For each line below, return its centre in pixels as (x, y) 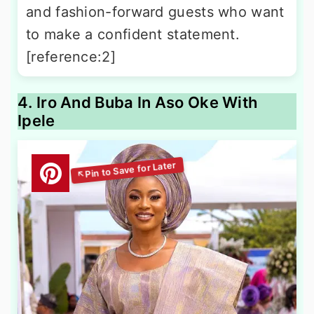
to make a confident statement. (133, 35)
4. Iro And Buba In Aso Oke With (138, 103)
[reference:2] (71, 57)
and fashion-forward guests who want (155, 12)
